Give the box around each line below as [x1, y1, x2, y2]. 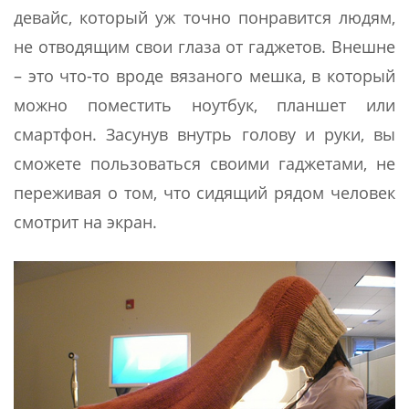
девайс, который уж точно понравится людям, [14, 6, 395, 28]
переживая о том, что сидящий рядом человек [14, 182, 395, 204]
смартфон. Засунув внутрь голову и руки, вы [14, 123, 395, 145]
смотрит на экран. [14, 211, 157, 233]
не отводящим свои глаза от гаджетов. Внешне [14, 36, 395, 58]
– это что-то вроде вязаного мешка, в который [14, 65, 395, 87]
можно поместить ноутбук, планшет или [14, 94, 395, 116]
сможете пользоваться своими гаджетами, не [14, 152, 395, 174]
